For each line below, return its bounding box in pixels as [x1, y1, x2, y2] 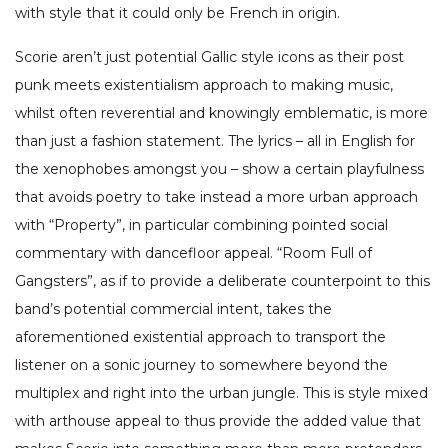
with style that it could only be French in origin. [15, 4, 340, 23]
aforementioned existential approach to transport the [15, 328, 386, 347]
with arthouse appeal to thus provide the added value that [15, 412, 421, 431]
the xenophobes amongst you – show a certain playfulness [15, 160, 424, 179]
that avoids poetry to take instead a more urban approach [15, 188, 418, 207]
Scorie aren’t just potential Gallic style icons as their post [15, 48, 404, 67]
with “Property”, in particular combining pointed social [15, 216, 388, 235]
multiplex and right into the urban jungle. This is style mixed [15, 384, 428, 403]
